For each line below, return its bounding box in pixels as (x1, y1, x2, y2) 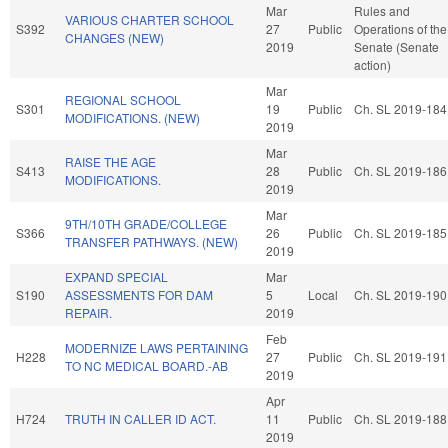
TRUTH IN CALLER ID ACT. (65, 409, 216, 427)
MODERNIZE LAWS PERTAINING (65, 338, 248, 356)
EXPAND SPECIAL (65, 267, 168, 285)
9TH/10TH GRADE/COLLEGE (65, 214, 227, 232)
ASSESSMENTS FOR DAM (65, 285, 213, 303)
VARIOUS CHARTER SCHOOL (65, 10, 234, 28)
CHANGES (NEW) (65, 28, 164, 46)
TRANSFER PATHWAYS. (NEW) (65, 232, 238, 250)
